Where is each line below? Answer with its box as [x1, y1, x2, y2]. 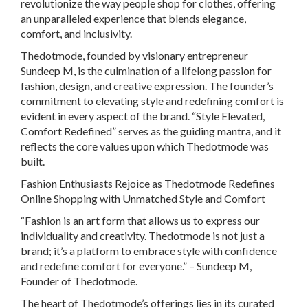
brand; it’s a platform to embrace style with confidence [21, 243, 277, 257]
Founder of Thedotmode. [21, 274, 137, 287]
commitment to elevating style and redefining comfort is [21, 93, 284, 107]
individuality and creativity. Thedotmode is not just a [21, 228, 265, 242]
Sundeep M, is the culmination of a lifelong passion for [21, 63, 272, 77]
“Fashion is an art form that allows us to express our [21, 213, 260, 227]
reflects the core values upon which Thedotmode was [21, 139, 269, 153]
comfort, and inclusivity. [21, 26, 132, 40]
